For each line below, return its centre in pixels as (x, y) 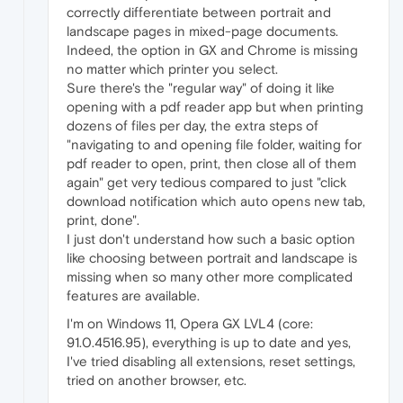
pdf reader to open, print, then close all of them (211, 164)
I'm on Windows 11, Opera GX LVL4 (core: (190, 324)
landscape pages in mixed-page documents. (202, 31)
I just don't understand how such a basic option (211, 239)
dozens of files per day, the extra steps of (193, 126)
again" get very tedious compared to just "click (206, 183)
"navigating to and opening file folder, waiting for (214, 145)
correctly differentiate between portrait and (199, 13)
